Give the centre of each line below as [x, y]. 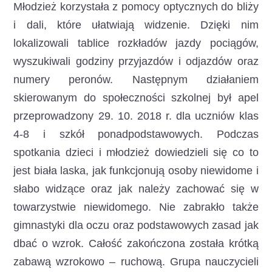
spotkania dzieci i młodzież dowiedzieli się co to [136, 152]
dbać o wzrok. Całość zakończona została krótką [136, 243]
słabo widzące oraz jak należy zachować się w [136, 189]
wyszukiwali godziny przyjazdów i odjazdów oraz [136, 61]
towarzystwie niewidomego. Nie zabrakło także [136, 207]
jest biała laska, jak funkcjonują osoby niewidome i [136, 171]
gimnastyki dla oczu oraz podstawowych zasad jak [136, 225]
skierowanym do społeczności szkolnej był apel [136, 98]
